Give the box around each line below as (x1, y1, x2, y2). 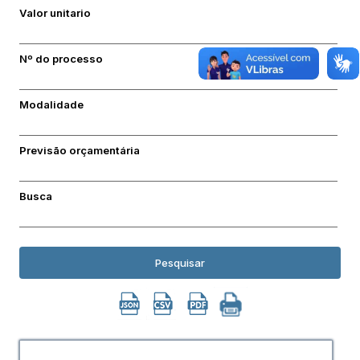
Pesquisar (155, 256, 205, 269)
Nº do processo (19, 52, 103, 65)
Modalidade (19, 98, 84, 111)
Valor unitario (19, 6, 91, 19)
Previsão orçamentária (19, 144, 140, 157)
